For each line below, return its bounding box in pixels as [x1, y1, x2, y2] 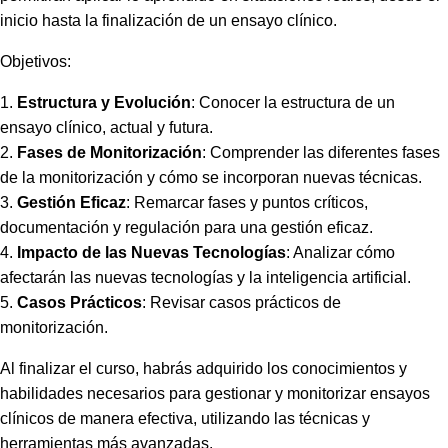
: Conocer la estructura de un [191, 94, 395, 112]
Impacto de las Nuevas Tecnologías [17, 244, 286, 262]
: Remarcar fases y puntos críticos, [126, 194, 368, 212]
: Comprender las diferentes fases [202, 144, 440, 162]
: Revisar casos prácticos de [142, 294, 341, 312]
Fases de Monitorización [17, 144, 202, 162]
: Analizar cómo [286, 244, 395, 262]
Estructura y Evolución [17, 94, 191, 112]
